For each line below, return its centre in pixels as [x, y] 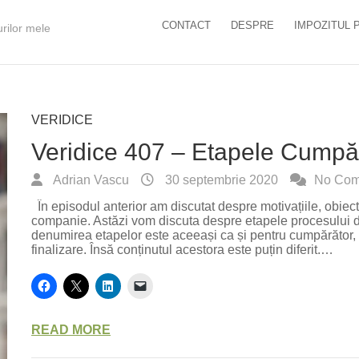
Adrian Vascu [90, 180]
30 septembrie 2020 [220, 180]
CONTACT [186, 25]
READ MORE [71, 330]
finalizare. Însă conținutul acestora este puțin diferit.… [183, 250]
